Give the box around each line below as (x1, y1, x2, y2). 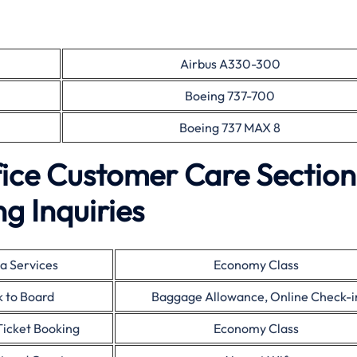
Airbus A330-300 (179, 56, 280, 72)
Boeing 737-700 (185, 88, 275, 104)
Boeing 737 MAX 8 (179, 120, 280, 135)
